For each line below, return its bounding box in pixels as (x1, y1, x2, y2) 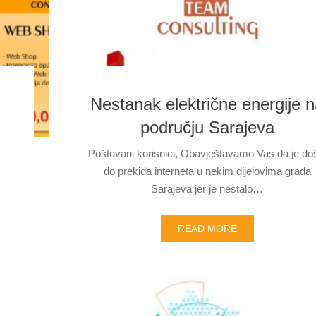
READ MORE (177, 223, 237, 234)
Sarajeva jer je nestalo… (151, 183, 264, 195)
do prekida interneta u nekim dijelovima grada (103, 165, 311, 177)
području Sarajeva (140, 118, 274, 137)
